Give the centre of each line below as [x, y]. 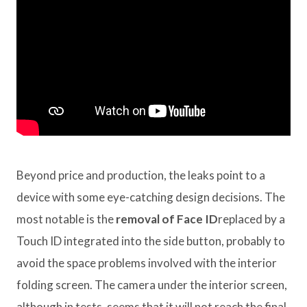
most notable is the [66, 219]
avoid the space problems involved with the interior [147, 263]
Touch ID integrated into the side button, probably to [151, 241]
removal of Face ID [167, 219]
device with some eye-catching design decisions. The [151, 197]
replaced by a [251, 219]
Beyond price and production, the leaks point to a [141, 175]
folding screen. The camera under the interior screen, [152, 285]
